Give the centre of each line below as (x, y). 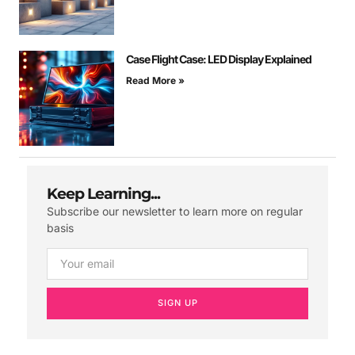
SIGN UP (177, 303)
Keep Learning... (103, 194)
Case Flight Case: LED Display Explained (219, 59)
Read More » (155, 81)
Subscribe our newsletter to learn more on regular (175, 212)
